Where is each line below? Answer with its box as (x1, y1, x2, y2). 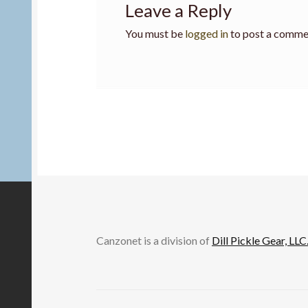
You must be (124, 27, 185, 41)
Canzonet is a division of (96, 233, 212, 247)
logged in (184, 27, 228, 41)
